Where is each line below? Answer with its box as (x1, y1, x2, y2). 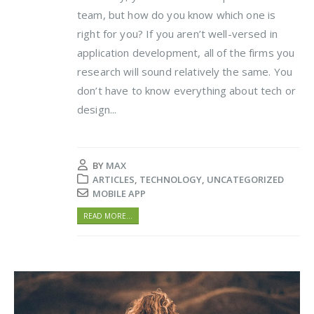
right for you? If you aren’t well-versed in (77, 27, 278, 41)
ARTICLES (93, 173, 135, 186)
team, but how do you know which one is (77, 8, 276, 22)
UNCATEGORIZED (207, 173, 284, 186)
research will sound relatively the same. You (77, 64, 293, 79)
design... (77, 102, 117, 117)
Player (13, 277, 41, 290)
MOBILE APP (93, 187, 146, 200)
